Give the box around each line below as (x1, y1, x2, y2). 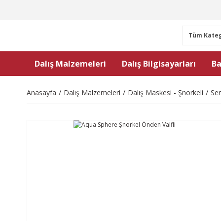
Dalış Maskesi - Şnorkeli (128, 88, 203, 97)
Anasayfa (27, 88, 56, 97)
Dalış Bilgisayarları (122, 58, 196, 69)
